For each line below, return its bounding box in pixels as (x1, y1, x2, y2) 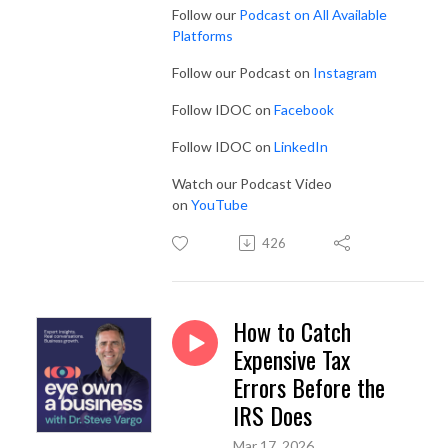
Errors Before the (233, 368, 385, 405)
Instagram (313, 63, 377, 81)
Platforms (172, 26, 233, 44)
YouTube (191, 195, 248, 213)
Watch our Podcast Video (172, 174, 332, 192)
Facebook (274, 100, 334, 118)
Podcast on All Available (239, 5, 387, 23)
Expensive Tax (233, 340, 350, 377)
